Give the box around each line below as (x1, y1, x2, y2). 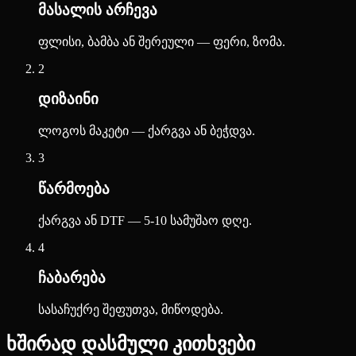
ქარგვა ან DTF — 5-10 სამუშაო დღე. (38, 213, 252, 227)
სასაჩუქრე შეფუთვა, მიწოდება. (38, 303, 223, 316)
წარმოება (38, 180, 110, 197)
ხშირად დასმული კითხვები (6, 333, 255, 354)
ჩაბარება (38, 269, 106, 287)
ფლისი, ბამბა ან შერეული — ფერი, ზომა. (38, 34, 285, 48)
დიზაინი (38, 91, 99, 108)
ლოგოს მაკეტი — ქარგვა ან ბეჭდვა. (38, 124, 255, 138)
